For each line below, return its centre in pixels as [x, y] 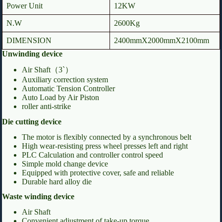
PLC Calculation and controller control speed [92, 155]
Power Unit [25, 6]
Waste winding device [38, 197]
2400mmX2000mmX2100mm [162, 41]
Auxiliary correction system [65, 79]
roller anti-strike [46, 106]
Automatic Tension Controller [68, 88]
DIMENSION [29, 41]
